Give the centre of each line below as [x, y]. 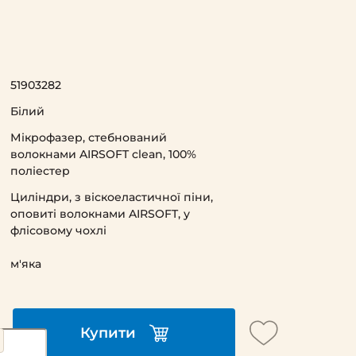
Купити [108, 333]
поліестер [40, 170]
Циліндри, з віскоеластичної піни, [111, 197]
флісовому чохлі [58, 230]
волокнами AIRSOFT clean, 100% [103, 154]
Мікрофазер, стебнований [88, 137]
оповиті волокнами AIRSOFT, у [100, 213]
